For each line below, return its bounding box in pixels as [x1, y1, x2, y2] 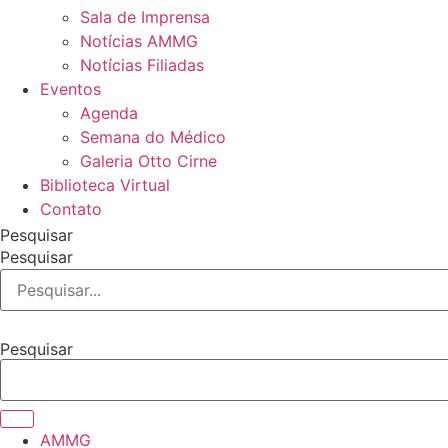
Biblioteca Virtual [40, 175, 170, 195]
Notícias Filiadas [80, 55, 204, 75]
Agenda [80, 103, 138, 123]
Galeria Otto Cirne [80, 151, 217, 171]
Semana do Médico [80, 127, 226, 147]
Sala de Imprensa [80, 7, 210, 27]
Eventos [40, 79, 101, 99]
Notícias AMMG [80, 31, 198, 51]
